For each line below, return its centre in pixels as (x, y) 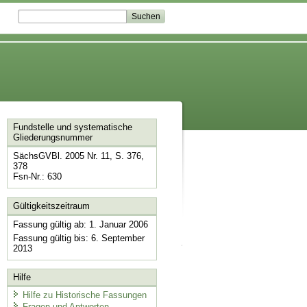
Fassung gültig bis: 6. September (78, 238)
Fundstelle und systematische (72, 127)
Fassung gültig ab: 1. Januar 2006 (80, 224)
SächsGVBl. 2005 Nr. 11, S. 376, (78, 156)
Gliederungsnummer (52, 138)
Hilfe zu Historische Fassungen (84, 295)
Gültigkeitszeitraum (51, 206)
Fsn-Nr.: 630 (37, 177)
